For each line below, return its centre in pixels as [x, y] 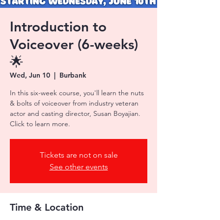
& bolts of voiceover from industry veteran [74, 103]
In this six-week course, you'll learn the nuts [77, 93]
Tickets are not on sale [79, 155]
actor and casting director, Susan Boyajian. [75, 113]
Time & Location [47, 207]
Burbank [73, 75]
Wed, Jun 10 [30, 75]
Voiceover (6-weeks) [74, 44]
